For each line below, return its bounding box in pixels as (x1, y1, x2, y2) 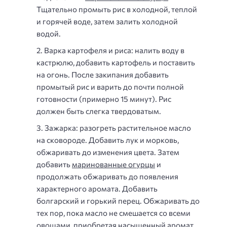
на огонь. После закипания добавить (36, 70, 169, 79)
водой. (36, 29, 61, 38)
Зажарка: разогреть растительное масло (45, 123, 191, 132)
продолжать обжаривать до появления (36, 172, 178, 181)
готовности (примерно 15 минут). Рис (36, 94, 171, 103)
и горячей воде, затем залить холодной (36, 17, 178, 26)
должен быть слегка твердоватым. (36, 106, 161, 116)
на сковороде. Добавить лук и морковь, (36, 135, 179, 144)
